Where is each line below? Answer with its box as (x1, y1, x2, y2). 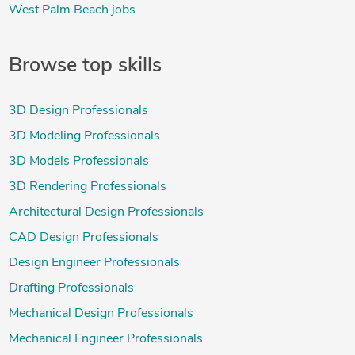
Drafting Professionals (8, 282, 134, 296)
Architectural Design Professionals (8, 206, 204, 219)
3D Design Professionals (8, 105, 148, 118)
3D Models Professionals (8, 155, 149, 169)
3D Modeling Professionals (8, 130, 160, 143)
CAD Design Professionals (8, 231, 158, 245)
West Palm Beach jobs (8, 3, 136, 17)
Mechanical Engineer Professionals (8, 333, 203, 346)
